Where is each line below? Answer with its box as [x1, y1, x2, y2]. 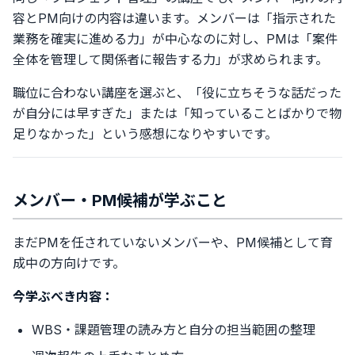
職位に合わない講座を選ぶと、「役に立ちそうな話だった [13, 85, 342, 101]
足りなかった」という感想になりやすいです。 [13, 126, 277, 142]
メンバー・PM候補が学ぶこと [13, 191, 227, 210]
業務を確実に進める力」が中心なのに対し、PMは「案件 [13, 31, 338, 47]
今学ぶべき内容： [13, 288, 114, 304]
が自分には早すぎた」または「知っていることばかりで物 [13, 105, 342, 121]
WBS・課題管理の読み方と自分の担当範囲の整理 [32, 322, 315, 338]
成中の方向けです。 [13, 255, 125, 271]
